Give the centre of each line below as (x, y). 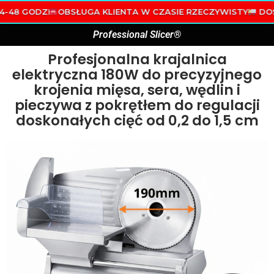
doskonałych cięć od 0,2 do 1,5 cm (137, 120)
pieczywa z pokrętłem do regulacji (137, 105)
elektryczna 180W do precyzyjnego (137, 75)
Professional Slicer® (137, 35)
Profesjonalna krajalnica (137, 59)
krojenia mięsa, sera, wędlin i (137, 90)
